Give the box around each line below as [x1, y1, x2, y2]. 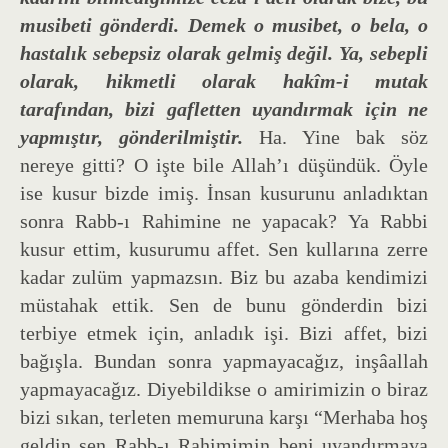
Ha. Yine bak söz [243, 125, 428, 148]
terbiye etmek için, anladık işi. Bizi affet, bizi [20, 321, 428, 344]
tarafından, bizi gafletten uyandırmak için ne [20, 97, 428, 120]
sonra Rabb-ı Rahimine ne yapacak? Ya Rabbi [20, 209, 428, 232]
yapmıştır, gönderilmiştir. [20, 125, 243, 148]
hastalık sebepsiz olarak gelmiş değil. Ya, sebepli [20, 41, 428, 64]
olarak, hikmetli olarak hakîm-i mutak [20, 69, 428, 92]
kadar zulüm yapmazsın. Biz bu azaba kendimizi [20, 265, 428, 288]
